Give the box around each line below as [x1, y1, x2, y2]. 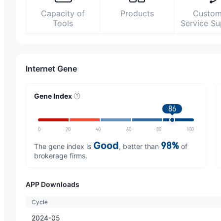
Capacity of [41, 8, 85, 18]
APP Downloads [26, 180, 79, 188]
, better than [119, 142, 161, 150]
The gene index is [34, 142, 93, 150]
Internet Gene [26, 64, 77, 74]
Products [120, 8, 154, 18]
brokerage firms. [34, 151, 87, 160]
